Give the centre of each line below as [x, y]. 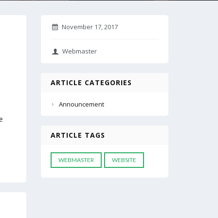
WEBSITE [124, 160]
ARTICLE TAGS [78, 135]
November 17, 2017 [90, 27]
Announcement [81, 104]
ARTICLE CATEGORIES [91, 82]
